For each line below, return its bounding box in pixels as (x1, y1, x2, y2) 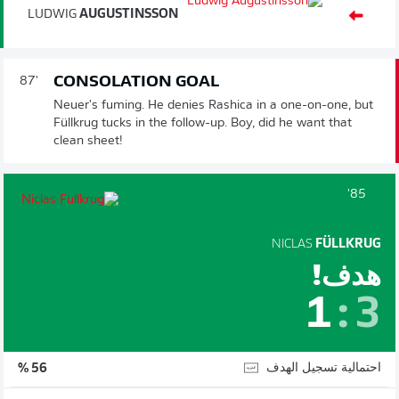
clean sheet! (53, 134, 123, 148)
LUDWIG (28, 7, 77, 21)
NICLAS (272, 237, 313, 251)
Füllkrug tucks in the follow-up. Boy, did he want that (53, 116, 352, 130)
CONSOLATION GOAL (53, 73, 219, 91)
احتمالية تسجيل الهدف (266, 362, 381, 375)
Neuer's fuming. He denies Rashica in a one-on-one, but (53, 98, 373, 112)
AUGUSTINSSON (77, 7, 178, 21)
